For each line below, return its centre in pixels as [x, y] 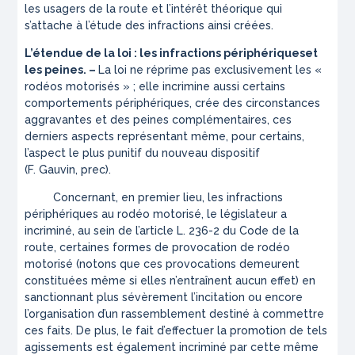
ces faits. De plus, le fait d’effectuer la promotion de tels [176, 331]
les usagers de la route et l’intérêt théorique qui [154, 9]
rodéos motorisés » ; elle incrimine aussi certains [155, 87]
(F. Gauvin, [53, 170]
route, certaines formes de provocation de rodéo [158, 248]
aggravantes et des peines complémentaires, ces [158, 120]
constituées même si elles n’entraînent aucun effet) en [170, 281]
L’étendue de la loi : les [92, 53]
